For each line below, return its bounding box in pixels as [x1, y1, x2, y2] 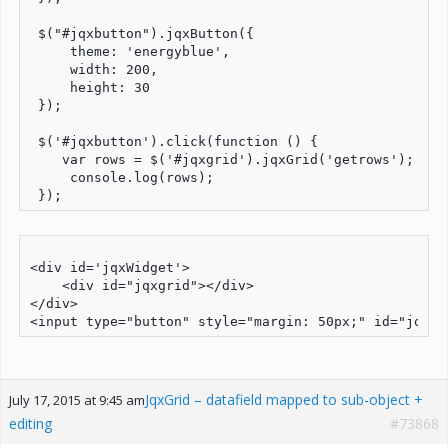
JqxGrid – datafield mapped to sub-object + [145, 389, 423, 409]
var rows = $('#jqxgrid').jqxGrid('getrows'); [30, 151, 414, 167]
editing [9, 413, 52, 433]
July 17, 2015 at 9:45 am [9, 390, 145, 409]
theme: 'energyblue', [30, 43, 230, 59]
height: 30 [30, 79, 150, 95]
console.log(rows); [30, 169, 214, 185]
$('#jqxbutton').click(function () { [30, 133, 318, 149]
